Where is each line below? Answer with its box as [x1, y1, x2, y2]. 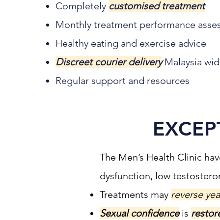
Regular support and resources [55, 75, 190, 86]
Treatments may [100, 189, 171, 200]
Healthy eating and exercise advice [55, 37, 206, 49]
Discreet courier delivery [55, 56, 162, 68]
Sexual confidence [100, 207, 179, 219]
